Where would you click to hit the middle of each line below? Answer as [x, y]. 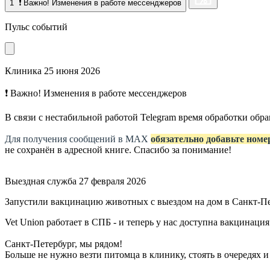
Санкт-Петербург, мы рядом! [64, 243]
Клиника [23, 71]
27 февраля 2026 [112, 181]
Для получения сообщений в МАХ [78, 139]
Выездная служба [41, 181]
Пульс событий [37, 27]
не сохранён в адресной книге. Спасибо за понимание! [118, 149]
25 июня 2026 [72, 71]
